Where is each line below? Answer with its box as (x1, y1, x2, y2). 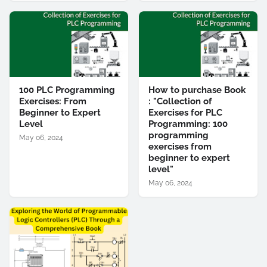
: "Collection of (148, 96, 212, 107)
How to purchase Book (148, 85, 246, 95)
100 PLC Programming (19, 85, 115, 95)
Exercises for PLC (148, 107, 222, 118)
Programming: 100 (148, 119, 228, 129)
